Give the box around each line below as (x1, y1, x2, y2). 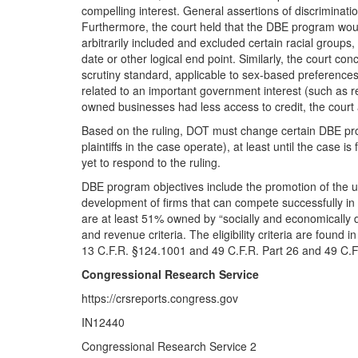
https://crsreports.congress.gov (82, 289, 238, 306)
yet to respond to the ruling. (82, 153, 221, 170)
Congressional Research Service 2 (82, 337, 257, 354)
